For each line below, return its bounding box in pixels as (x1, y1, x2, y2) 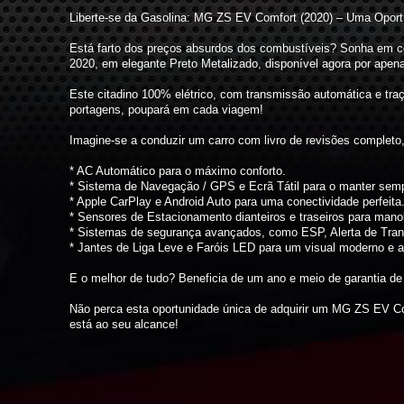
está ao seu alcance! (69, 318, 179, 331)
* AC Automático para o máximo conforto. (69, 165, 287, 178)
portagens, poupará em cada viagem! (69, 104, 264, 116)
